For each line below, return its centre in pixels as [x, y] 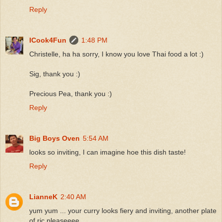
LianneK [43, 196]
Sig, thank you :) [55, 74]
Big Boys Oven [55, 138]
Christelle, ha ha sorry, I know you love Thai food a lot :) [116, 54]
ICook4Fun [48, 40]
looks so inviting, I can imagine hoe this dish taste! [108, 152]
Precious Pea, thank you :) [71, 93]
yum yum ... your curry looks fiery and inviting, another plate [123, 210]
